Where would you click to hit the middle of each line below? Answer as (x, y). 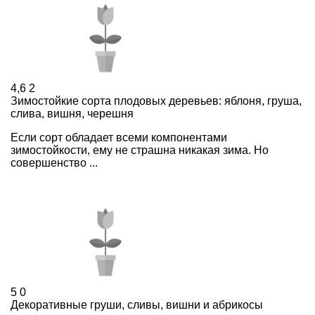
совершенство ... (54, 162)
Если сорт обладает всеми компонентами (119, 137)
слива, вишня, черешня (72, 113)
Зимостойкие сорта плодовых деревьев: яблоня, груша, (156, 101)
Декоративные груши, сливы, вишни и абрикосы (137, 304)
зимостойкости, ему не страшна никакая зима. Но (140, 150)
